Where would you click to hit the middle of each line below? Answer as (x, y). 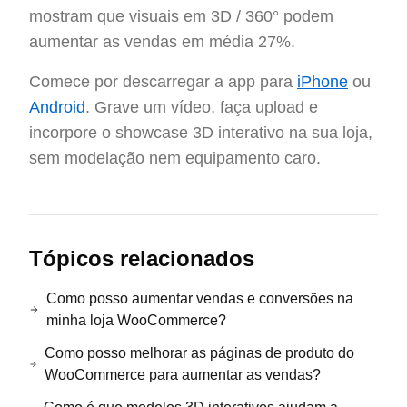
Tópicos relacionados (142, 258)
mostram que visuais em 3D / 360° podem (181, 16)
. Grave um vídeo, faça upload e (202, 107)
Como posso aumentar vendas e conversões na (199, 298)
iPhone (323, 82)
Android (57, 107)
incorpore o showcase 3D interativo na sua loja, (201, 133)
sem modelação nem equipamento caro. (175, 158)
